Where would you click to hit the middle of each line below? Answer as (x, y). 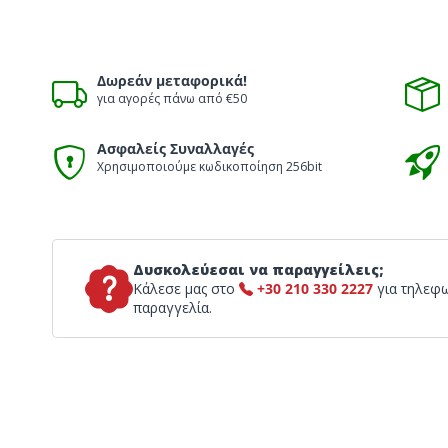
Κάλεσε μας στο (186, 289)
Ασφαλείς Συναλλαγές (175, 148)
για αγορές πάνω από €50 (172, 98)
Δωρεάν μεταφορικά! (172, 80)
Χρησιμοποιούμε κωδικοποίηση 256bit (209, 166)
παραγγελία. (172, 308)
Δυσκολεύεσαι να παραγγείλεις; (258, 270)
